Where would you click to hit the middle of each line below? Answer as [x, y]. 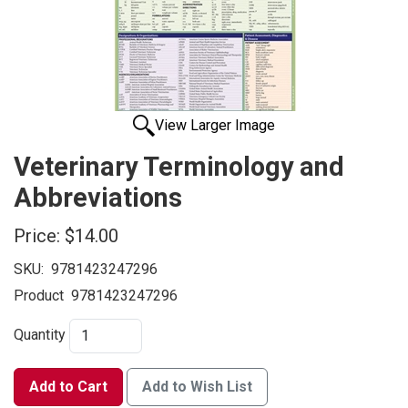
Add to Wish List [197, 387]
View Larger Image [215, 126]
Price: [37, 236]
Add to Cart [68, 387]
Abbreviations [98, 198]
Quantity [40, 335]
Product [39, 296]
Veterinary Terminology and [179, 167]
